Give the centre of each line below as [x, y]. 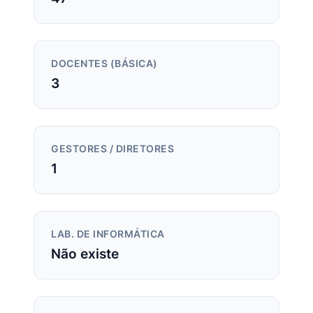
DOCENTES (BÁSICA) [104, 64]
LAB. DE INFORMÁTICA [108, 234]
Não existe [85, 254]
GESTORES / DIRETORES [112, 149]
